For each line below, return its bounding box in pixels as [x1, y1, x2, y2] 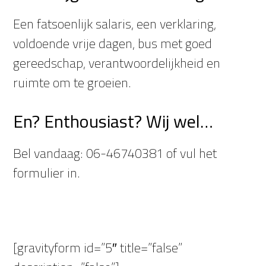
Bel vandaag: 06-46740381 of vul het [13, 143, 217, 163]
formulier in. [13, 163, 81, 183]
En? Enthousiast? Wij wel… [13, 107, 214, 135]
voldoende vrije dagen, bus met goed [13, 33, 213, 53]
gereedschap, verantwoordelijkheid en [13, 53, 221, 73]
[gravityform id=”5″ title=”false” [13, 237, 183, 258]
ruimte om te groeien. [13, 72, 132, 93]
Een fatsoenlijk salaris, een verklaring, [13, 14, 217, 34]
